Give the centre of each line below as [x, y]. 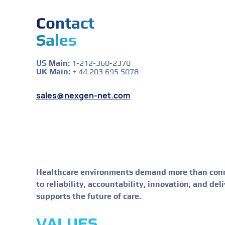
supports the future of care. [89, 196]
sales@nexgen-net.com [83, 95]
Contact [65, 23]
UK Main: [53, 71]
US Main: [53, 63]
